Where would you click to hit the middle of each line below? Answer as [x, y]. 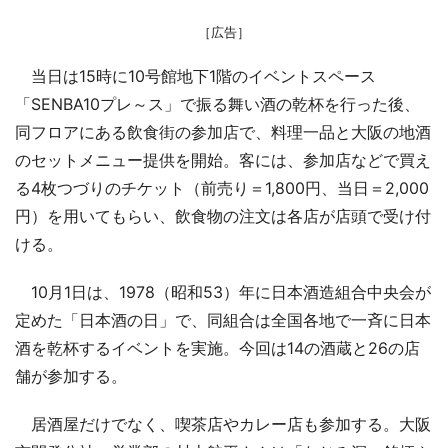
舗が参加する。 [71, 376]
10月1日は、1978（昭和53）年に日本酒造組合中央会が [223, 292]
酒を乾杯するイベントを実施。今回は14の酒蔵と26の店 [217, 348]
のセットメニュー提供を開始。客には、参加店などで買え [223, 160]
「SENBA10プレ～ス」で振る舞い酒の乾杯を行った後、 [217, 104]
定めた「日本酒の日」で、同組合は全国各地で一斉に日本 [223, 320]
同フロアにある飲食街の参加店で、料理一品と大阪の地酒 [223, 132]
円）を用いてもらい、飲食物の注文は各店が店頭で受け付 [223, 216]
